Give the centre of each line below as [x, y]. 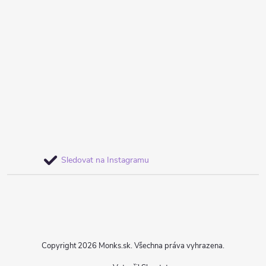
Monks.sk [115, 246]
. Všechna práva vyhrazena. [178, 246]
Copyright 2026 [70, 246]
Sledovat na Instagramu [105, 160]
